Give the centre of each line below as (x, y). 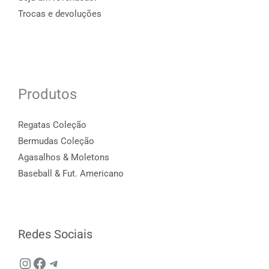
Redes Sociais (55, 234)
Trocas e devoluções (60, 14)
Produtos (47, 94)
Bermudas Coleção (56, 141)
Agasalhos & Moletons (64, 158)
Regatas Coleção (52, 125)
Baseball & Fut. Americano (71, 174)
